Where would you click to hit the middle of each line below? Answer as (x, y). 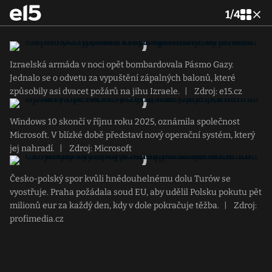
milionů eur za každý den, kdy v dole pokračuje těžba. (114, 206)
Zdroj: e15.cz (217, 91)
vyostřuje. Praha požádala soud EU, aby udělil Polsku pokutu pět (136, 192)
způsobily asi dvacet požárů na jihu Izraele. (95, 91)
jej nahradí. (32, 148)
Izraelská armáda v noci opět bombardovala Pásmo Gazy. (122, 65)
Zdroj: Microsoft (100, 148)
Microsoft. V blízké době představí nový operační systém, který (132, 135)
